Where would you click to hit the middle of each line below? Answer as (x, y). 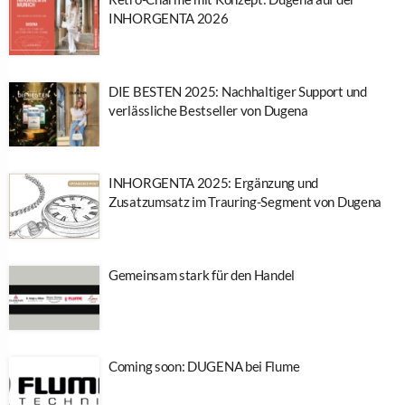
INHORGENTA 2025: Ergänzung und (213, 183)
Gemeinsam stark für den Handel (202, 274)
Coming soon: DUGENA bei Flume (204, 367)
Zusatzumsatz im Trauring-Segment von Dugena (245, 202)
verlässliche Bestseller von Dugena (208, 110)
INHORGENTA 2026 (169, 19)
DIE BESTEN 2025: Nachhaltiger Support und (238, 91)
